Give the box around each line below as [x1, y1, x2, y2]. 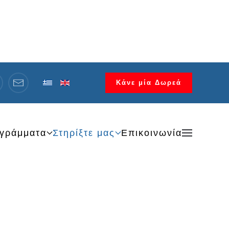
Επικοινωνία [121, 127, 182, 138]
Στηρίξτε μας [53, 127, 115, 138]
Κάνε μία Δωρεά [116, 79, 181, 87]
